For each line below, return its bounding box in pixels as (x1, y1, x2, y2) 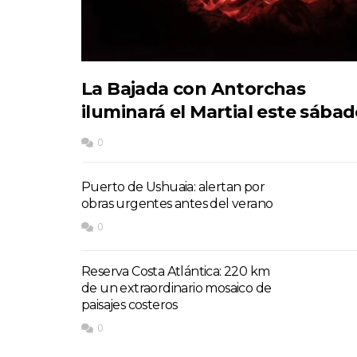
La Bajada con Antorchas (81, 78, 306, 100)
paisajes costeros (81, 297, 178, 313)
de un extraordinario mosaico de (81, 280, 272, 296)
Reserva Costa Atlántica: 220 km (81, 264, 270, 280)
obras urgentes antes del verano (81, 196, 273, 212)
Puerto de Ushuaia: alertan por (81, 179, 265, 195)
